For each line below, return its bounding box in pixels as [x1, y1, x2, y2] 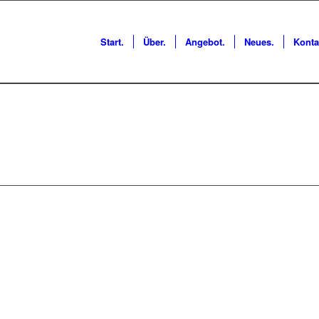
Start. [100, 35, 124, 48]
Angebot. [185, 35, 225, 48]
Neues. [244, 35, 274, 48]
